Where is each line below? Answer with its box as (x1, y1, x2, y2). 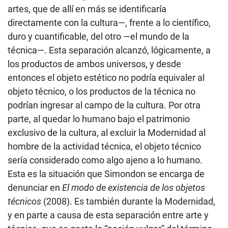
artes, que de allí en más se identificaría (8, 3, 166, 14)
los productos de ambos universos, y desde (8, 58, 181, 69)
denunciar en (8, 182, 62, 193)
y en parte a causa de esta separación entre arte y (8, 209, 209, 220)
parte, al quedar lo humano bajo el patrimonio (8, 113, 190, 124)
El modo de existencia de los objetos (62, 182, 205, 193)
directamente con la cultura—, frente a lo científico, (8, 17, 211, 28)
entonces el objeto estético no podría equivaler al (8, 72, 205, 83)
